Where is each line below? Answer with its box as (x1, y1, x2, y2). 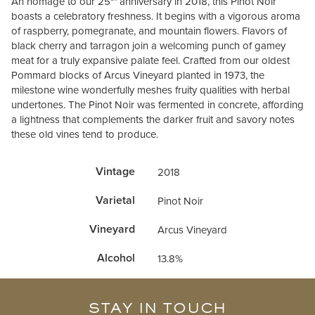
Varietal (96, 193, 135, 208)
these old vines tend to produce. (11, 127, 158, 141)
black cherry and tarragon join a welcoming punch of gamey (11, 39, 285, 52)
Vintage (96, 165, 135, 179)
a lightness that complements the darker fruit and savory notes (11, 112, 295, 126)
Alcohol (97, 251, 135, 266)
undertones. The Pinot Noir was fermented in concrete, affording (11, 98, 304, 111)
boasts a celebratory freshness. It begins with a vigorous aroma (11, 9, 300, 22)
